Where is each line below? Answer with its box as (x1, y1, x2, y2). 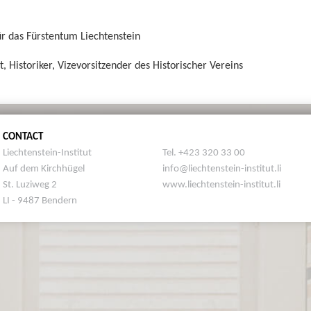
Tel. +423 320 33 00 (162, 145, 245, 158)
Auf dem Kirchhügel (3, 161, 85, 174)
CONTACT (3, 129, 43, 142)
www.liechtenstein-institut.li (162, 177, 280, 190)
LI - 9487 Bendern (3, 193, 77, 206)
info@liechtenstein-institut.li (162, 161, 281, 174)
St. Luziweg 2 (3, 177, 57, 190)
